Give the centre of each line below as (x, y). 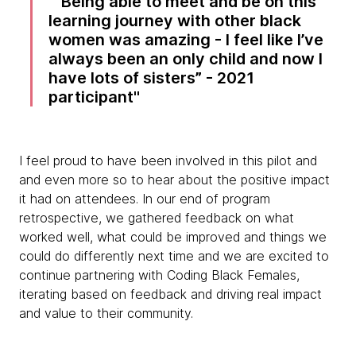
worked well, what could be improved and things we (173, 237)
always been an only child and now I (186, 59)
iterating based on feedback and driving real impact (170, 294)
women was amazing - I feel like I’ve (186, 40)
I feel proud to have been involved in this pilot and (168, 161)
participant (91, 97)
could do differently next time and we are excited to (174, 256)
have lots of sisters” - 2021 (152, 78)
